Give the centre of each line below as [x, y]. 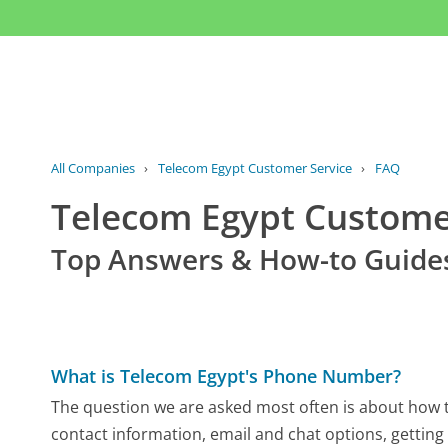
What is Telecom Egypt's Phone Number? [226, 375]
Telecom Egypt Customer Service [254, 168]
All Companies [93, 168]
